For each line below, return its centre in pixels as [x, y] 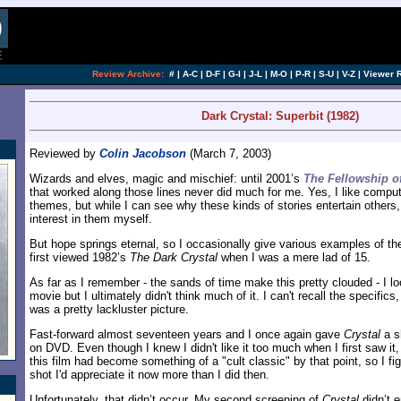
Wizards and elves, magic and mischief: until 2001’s [166, 179]
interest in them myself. [91, 219]
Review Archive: [128, 74]
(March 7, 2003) [229, 154]
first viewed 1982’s [80, 257]
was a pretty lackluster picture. [109, 309]
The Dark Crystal [174, 257]
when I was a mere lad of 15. [294, 257]
